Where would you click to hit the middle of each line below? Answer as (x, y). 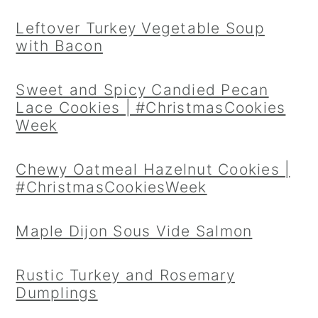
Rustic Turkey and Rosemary (125, 275)
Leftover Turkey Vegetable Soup (140, 28)
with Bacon (59, 46)
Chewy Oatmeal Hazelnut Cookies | (153, 169)
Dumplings (57, 293)
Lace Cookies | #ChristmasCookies (151, 108)
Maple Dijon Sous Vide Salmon (134, 231)
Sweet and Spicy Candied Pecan (142, 90)
